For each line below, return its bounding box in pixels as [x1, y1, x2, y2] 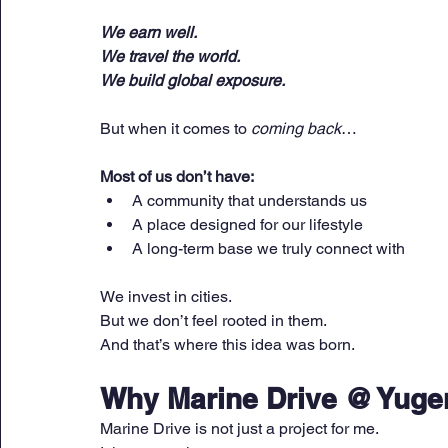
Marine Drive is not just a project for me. [100, 419, 379, 439]
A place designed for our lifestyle [132, 215, 363, 235]
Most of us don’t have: [100, 167, 254, 187]
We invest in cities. [100, 287, 232, 307]
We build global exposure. [100, 71, 285, 91]
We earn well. [100, 23, 197, 43]
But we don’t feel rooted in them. [100, 311, 327, 331]
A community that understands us [132, 191, 367, 211]
